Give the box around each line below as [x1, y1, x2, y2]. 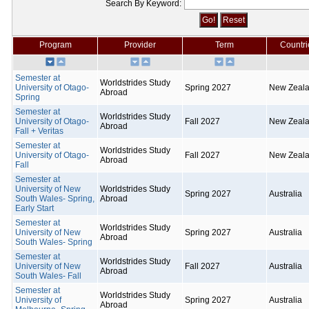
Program [39, 40, 72, 50]
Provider [124, 40, 156, 50]
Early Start [15, 203, 54, 213]
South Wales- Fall [15, 271, 81, 281]
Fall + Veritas [15, 126, 63, 136]
